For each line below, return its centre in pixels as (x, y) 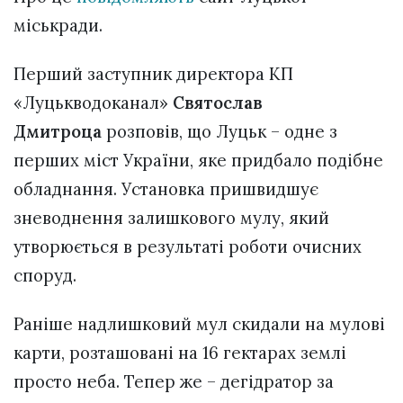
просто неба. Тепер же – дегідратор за (174, 381)
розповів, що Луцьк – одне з (222, 131)
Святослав (218, 102)
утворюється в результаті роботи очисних (188, 246)
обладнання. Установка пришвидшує (166, 188)
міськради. (58, 25)
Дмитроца (60, 131)
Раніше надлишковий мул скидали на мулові (199, 323)
